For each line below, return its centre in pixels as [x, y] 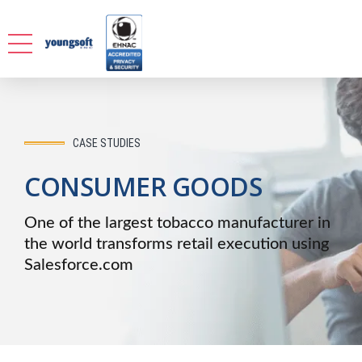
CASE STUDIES [107, 143]
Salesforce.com [79, 265]
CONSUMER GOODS [143, 186]
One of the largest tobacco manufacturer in [177, 223]
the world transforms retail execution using [177, 244]
